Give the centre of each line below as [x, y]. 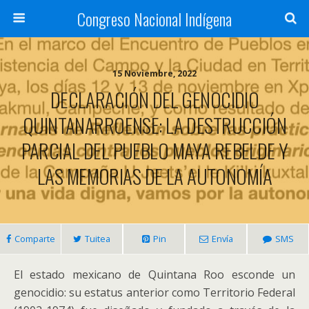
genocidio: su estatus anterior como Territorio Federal [154, 292]
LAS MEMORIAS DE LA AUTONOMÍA [154, 176]
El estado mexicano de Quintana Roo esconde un [154, 275]
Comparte [34, 239]
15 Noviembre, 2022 [154, 73]
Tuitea [98, 239]
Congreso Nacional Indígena [154, 19]
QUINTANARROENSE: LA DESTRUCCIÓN [154, 125]
